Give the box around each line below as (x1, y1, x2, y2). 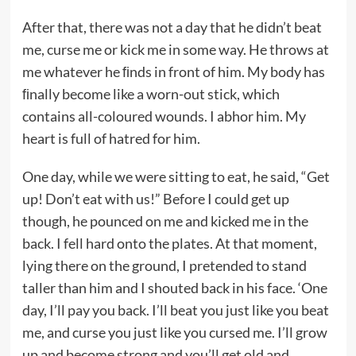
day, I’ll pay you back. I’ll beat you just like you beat (21, 300, 329, 319)
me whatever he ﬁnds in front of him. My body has (21, 62, 325, 80)
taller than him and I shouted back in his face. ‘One (21, 278, 327, 296)
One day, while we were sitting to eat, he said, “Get (21, 167, 330, 185)
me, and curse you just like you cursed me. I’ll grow (21, 323, 327, 341)
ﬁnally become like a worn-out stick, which (21, 84, 280, 103)
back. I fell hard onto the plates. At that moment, (21, 234, 317, 252)
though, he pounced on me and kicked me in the (21, 211, 308, 230)
